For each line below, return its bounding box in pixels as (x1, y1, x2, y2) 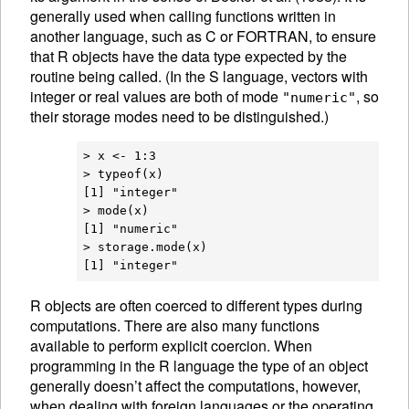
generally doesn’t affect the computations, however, (30, 374, 361, 396)
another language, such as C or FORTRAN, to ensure (30, 25, 376, 47)
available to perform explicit (30, 334, 211, 356)
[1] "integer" (82, 185, 178, 200)
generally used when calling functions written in (30, 5, 336, 26)
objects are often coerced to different (45, 294, 283, 316)
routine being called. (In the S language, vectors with (30, 65, 368, 87)
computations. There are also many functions (30, 314, 320, 336)
